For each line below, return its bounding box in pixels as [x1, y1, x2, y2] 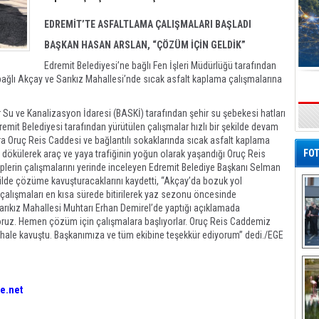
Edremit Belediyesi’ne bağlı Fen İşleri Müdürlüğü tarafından [44, 60, 276, 71]
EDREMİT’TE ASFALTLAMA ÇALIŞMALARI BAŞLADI [44, 19, 251, 30]
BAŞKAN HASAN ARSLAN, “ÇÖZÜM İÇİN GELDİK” [44, 39, 246, 51]
